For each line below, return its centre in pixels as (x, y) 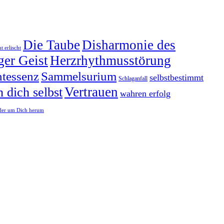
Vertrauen (91, 92)
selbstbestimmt (176, 77)
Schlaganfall (133, 78)
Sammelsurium (79, 76)
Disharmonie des (129, 45)
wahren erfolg (145, 93)
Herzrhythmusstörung (110, 60)
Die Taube (51, 45)
